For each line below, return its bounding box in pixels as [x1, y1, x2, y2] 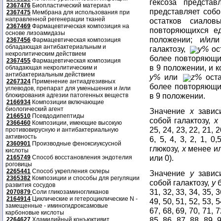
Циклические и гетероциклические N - [31, 195, 138, 202]
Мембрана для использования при [31, 9, 130, 16]
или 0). [149, 153, 174, 162]
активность [5, 133, 37, 140]
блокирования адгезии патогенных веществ [5, 92, 128, 99]
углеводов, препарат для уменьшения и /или [5, 85, 131, 92]
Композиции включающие [31, 99, 104, 106]
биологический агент [5, 106, 64, 112]
